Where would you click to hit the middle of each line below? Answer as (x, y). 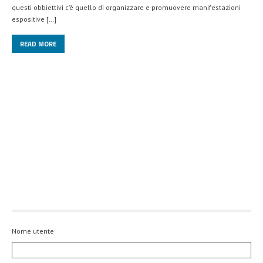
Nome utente (33, 231)
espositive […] (34, 19)
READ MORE (38, 43)
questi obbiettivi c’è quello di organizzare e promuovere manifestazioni (126, 7)
